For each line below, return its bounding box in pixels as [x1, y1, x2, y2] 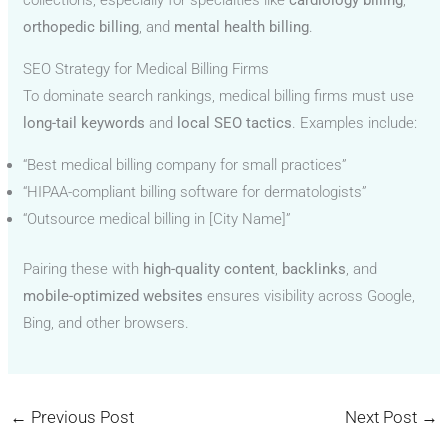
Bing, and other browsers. [23, 313, 190, 332]
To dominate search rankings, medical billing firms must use [23, 87, 415, 106]
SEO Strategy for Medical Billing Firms [23, 60, 270, 79]
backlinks [282, 259, 347, 278]
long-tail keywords [23, 114, 146, 133]
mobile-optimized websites [23, 286, 204, 305]
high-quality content [143, 259, 276, 278]
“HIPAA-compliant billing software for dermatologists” [23, 183, 368, 202]
